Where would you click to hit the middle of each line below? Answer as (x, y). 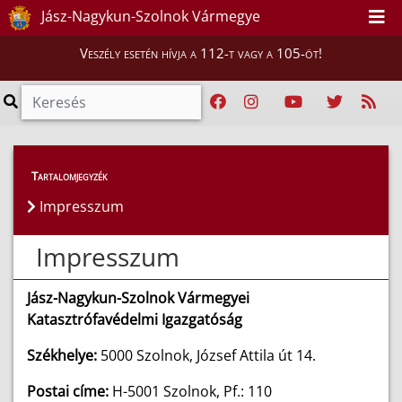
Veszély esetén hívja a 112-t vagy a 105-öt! (201, 53)
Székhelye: (62, 355)
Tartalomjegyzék (70, 176)
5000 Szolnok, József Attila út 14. (206, 355)
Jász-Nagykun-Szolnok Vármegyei (138, 298)
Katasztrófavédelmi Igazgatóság (135, 319)
